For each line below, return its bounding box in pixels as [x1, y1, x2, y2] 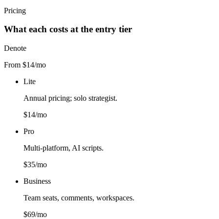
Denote [4, 44, 26, 53]
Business [23, 177, 51, 186]
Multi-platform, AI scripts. [23, 144, 104, 153]
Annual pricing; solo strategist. [23, 94, 117, 103]
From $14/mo [4, 61, 46, 69]
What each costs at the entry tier [4, 24, 132, 35]
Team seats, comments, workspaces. [23, 194, 134, 202]
